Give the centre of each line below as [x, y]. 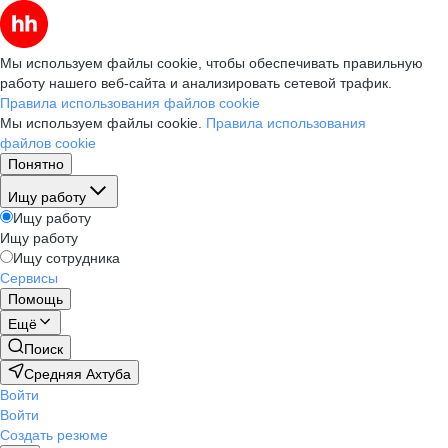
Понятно [36, 164]
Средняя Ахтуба [77, 374]
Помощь [35, 299]
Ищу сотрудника [66, 258]
